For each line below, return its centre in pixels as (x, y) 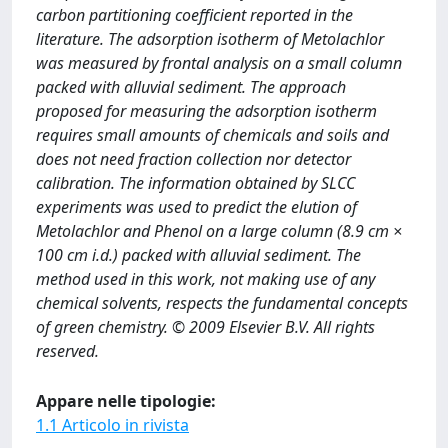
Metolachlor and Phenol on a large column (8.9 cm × (219, 231)
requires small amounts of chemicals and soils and (212, 135)
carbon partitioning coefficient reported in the (194, 15)
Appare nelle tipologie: (126, 401)
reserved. (67, 351)
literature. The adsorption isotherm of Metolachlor (210, 39)
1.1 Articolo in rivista (112, 425)
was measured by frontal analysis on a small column (219, 63)
